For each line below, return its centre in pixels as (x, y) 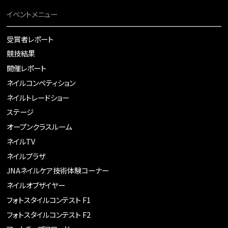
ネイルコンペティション (41, 82)
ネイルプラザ (26, 156)
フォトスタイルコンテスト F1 (49, 199)
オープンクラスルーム (39, 127)
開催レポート (27, 68)
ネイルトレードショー (38, 97)
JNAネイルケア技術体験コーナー (58, 170)
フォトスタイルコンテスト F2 (49, 214)
